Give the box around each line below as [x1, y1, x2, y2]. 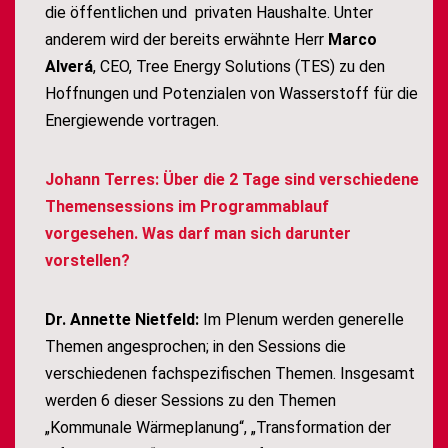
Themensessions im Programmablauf [45, 197, 329, 217]
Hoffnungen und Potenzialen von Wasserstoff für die [45, 84, 418, 104]
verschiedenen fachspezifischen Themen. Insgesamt [45, 364, 415, 384]
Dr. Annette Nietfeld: [45, 310, 203, 330]
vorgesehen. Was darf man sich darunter [45, 224, 351, 244]
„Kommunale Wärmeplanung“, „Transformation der [45, 418, 391, 438]
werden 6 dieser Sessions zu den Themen [45, 391, 336, 411]
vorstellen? [45, 251, 130, 271]
